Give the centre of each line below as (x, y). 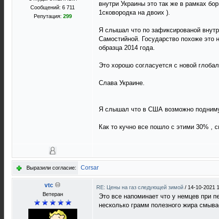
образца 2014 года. (127, 48)
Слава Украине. (122, 83)
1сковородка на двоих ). (134, 13)
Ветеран (53, 194)
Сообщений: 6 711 (53, 7)
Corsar (90, 168)
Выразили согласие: (51, 168)
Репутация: (48, 16)
